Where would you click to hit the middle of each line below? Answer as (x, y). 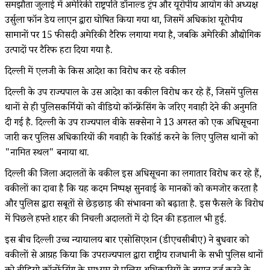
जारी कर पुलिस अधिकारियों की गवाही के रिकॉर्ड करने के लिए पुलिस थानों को (131, 139)
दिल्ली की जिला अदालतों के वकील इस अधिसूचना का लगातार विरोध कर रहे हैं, (133, 175)
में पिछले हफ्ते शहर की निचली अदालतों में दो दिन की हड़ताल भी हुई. (116, 220)
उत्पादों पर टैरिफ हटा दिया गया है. (59, 51)
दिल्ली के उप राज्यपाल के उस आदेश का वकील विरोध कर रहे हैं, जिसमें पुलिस (131, 93)
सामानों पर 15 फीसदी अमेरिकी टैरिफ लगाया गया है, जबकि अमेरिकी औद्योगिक (133, 36)
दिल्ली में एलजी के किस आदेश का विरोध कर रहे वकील (95, 72)
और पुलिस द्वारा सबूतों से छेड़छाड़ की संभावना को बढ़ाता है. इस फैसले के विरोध (134, 205)
